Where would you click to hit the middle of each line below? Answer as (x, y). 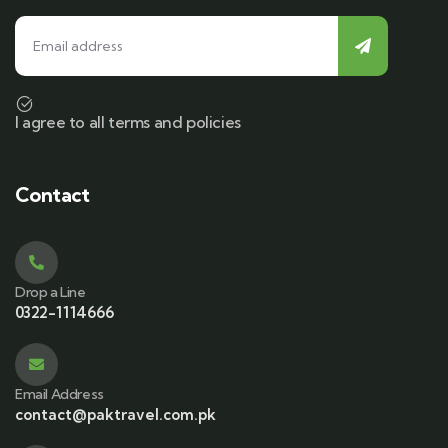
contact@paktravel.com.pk (115, 415)
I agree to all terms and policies (128, 122)
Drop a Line (50, 292)
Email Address (59, 394)
